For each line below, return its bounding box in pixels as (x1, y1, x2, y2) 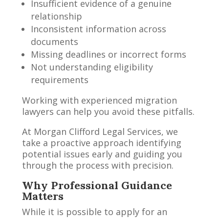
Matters (22, 189, 64, 203)
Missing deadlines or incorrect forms (30, 48, 186, 60)
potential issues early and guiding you (22, 148, 182, 160)
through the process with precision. (22, 159, 174, 171)
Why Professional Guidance (22, 178, 172, 192)
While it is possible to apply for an (22, 205, 167, 218)
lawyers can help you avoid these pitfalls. (22, 105, 195, 117)
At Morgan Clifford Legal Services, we (22, 125, 178, 137)
